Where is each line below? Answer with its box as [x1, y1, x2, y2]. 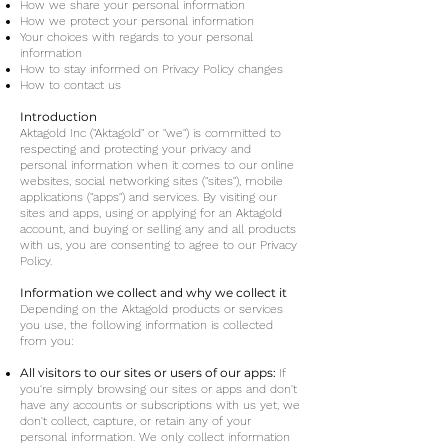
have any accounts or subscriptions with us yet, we [20, 398, 300, 412]
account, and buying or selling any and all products [20, 222, 296, 236]
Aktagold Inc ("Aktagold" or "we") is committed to [20, 126, 281, 140]
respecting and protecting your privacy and [20, 142, 251, 156]
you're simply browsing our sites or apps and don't [20, 382, 297, 396]
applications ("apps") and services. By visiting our [20, 190, 277, 204]
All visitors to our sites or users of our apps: [20, 365, 279, 380]
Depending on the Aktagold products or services [20, 302, 283, 316]
